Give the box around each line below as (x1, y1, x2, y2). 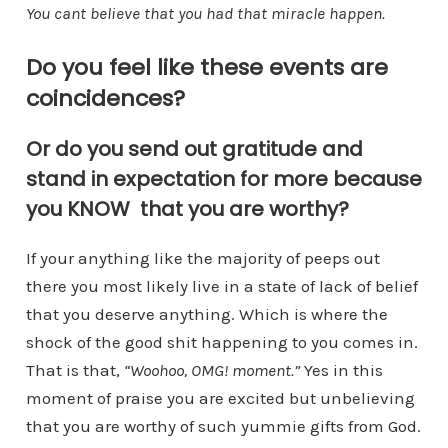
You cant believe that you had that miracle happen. (25, 2, 385, 23)
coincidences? (25, 82, 185, 114)
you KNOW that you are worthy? (25, 194, 349, 223)
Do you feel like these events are (25, 51, 388, 83)
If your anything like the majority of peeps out (25, 247, 380, 268)
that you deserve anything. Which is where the (25, 303, 388, 324)
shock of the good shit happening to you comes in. (25, 331, 418, 352)
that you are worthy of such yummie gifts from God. (25, 415, 421, 436)
